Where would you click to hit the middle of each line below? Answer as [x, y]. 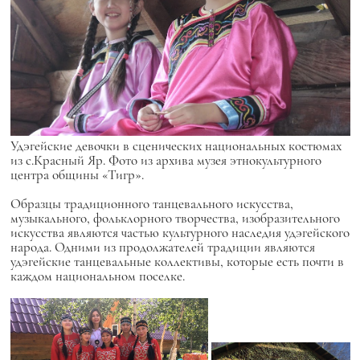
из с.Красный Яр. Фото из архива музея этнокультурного [166, 161]
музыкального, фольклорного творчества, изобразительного [175, 219]
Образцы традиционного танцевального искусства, [151, 204]
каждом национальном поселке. [97, 276]
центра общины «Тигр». [77, 175]
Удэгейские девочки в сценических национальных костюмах [176, 146]
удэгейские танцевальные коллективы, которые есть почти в [177, 262]
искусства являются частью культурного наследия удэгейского [180, 233]
